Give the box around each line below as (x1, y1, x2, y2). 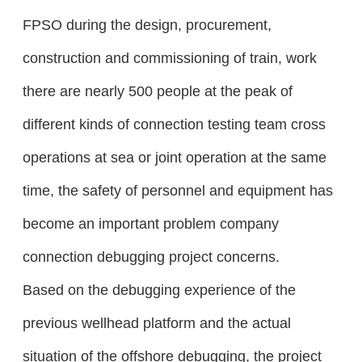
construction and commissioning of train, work (22, 49, 317, 67)
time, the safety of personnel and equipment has (22, 182, 333, 200)
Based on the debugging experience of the (22, 281, 296, 299)
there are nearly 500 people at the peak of (22, 82, 293, 100)
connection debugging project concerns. (22, 248, 280, 266)
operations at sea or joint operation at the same (22, 149, 326, 166)
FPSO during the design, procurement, (22, 16, 271, 34)
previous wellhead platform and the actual (22, 314, 291, 332)
